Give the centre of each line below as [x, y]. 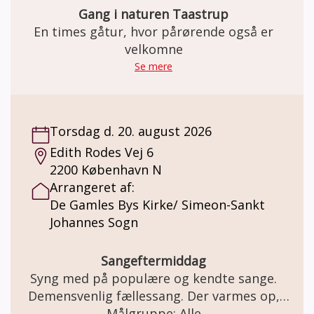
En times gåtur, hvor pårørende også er [153, 31]
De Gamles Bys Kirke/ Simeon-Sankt [157, 204]
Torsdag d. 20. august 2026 [131, 131]
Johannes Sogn [94, 222]
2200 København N [106, 169]
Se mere [153, 66]
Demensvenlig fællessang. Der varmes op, [153, 295]
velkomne [153, 49]
